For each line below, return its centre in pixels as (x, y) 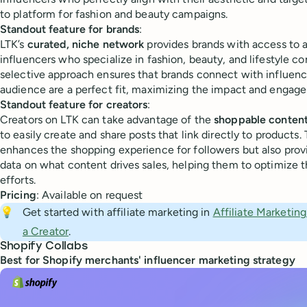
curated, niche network (86, 45)
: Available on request (89, 195)
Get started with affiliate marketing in (118, 212)
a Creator (46, 232)
